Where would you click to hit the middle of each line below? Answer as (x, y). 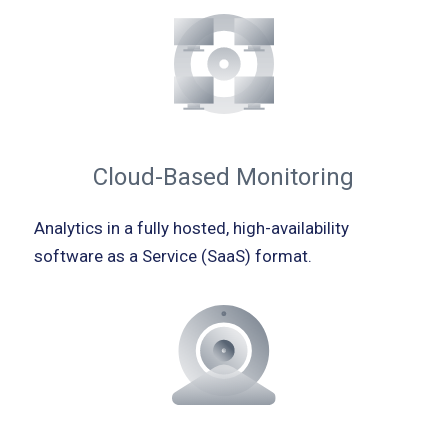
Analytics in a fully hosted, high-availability (191, 228)
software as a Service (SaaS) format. (172, 256)
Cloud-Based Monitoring (224, 177)
